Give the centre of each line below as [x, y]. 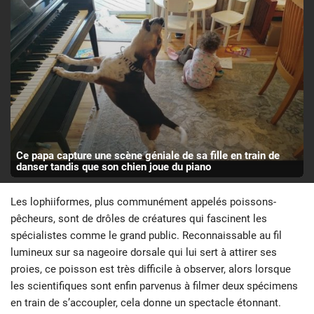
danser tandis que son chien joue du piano [113, 166]
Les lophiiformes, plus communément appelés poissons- [143, 202]
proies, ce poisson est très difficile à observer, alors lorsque [151, 269]
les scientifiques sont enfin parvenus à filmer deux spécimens [154, 286]
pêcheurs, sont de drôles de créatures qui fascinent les [139, 218]
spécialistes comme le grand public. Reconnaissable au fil [146, 235]
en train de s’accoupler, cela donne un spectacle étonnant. [146, 302]
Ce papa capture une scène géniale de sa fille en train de [148, 155]
